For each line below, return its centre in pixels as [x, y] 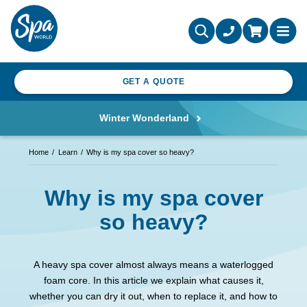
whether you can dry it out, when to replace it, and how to [153, 296]
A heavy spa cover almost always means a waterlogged [153, 265]
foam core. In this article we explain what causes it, [153, 281]
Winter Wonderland [144, 118]
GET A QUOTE [153, 82]
